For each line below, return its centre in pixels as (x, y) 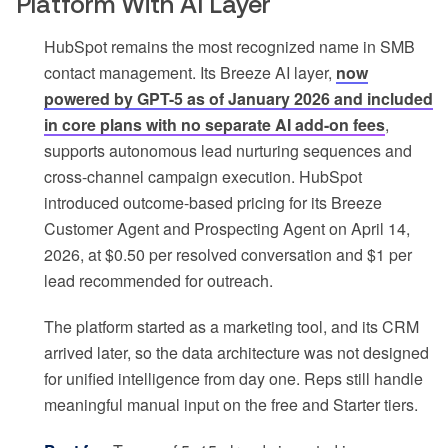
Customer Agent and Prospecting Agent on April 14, (227, 229)
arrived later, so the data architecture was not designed (236, 353)
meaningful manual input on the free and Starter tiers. (231, 405)
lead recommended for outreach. (158, 281)
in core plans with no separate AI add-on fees (214, 125)
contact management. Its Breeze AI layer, (190, 73)
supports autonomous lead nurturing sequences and (228, 151)
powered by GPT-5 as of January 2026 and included (238, 99)
